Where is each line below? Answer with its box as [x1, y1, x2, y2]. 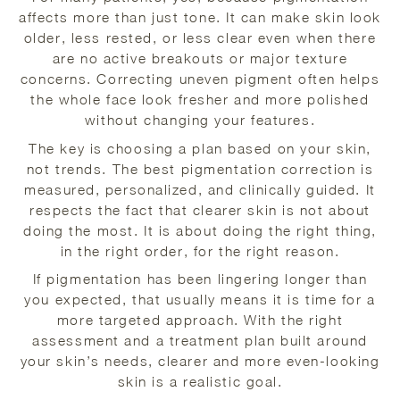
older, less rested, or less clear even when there [23, 29, 377, 46]
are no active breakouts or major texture [52, 50, 348, 67]
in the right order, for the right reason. [60, 242, 340, 259]
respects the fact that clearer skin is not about [29, 201, 371, 218]
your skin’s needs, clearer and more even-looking [20, 353, 380, 370]
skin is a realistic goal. [117, 373, 283, 390]
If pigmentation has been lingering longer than [32, 271, 368, 287]
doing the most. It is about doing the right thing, [23, 221, 377, 238]
